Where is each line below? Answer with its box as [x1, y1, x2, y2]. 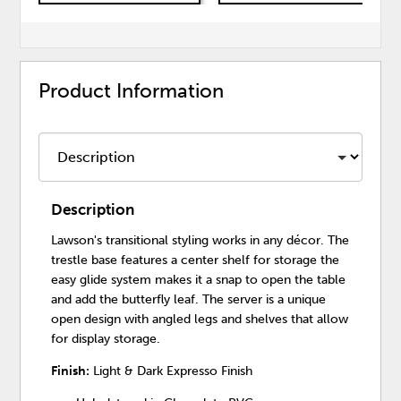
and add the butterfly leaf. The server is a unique [51, 292, 327, 308]
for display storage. [51, 331, 161, 347]
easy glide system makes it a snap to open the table [51, 272, 346, 288]
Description [51, 200, 135, 219]
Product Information [38, 78, 225, 103]
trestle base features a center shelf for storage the [51, 252, 340, 269]
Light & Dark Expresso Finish [90, 363, 253, 380]
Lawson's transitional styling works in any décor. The [51, 233, 350, 249]
